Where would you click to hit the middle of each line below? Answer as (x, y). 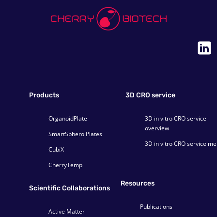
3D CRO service (150, 95)
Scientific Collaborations (70, 188)
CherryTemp (65, 165)
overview (157, 128)
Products (44, 95)
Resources (138, 183)
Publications (156, 207)
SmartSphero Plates (75, 134)
